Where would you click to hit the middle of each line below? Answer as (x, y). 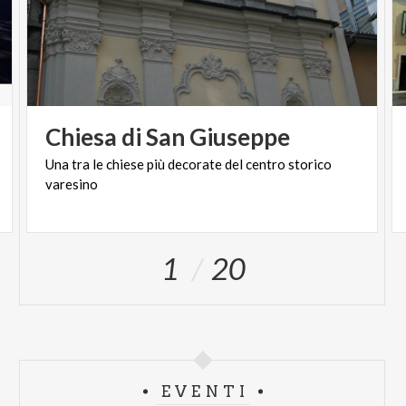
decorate (195, 164)
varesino (72, 184)
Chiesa (82, 136)
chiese (126, 164)
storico (310, 164)
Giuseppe (240, 136)
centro (266, 164)
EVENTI (205, 391)
